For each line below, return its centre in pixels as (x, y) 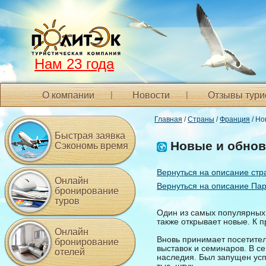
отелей (70, 252)
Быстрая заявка (90, 136)
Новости (151, 95)
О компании (68, 95)
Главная (168, 119)
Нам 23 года (74, 64)
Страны (201, 119)
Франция (235, 119)
